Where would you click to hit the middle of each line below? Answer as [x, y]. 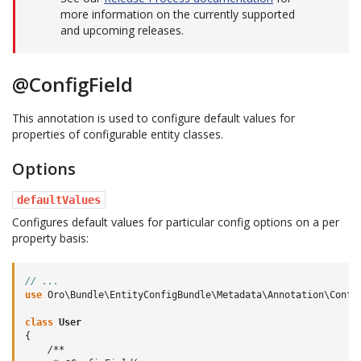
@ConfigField [73, 84]
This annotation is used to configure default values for [154, 118]
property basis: [50, 238]
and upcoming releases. [122, 30]
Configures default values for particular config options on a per [176, 222]
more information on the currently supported [178, 14]
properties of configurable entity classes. [118, 134]
